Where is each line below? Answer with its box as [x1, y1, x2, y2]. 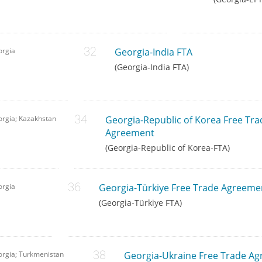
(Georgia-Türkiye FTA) [98, 197, 182, 209]
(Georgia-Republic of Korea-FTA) [105, 142, 230, 154]
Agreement [105, 126, 154, 140]
